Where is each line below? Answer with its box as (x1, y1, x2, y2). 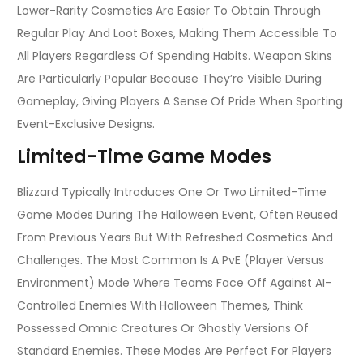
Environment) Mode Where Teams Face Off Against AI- (17, 275, 331, 292)
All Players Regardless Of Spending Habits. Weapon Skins (17, 47, 332, 64)
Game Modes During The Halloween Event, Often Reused (17, 207, 338, 224)
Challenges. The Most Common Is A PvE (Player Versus (17, 252, 324, 269)
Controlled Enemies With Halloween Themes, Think (17, 297, 303, 314)
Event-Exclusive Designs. (17, 115, 155, 132)
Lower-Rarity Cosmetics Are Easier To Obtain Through (17, 2, 321, 19)
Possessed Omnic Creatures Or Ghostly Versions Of (17, 320, 309, 337)
